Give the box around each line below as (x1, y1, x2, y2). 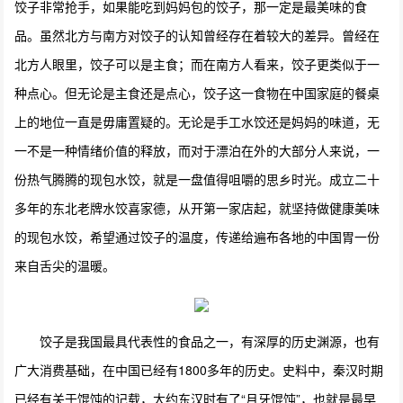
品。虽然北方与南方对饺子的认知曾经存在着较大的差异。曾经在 (14, 25, 381, 44)
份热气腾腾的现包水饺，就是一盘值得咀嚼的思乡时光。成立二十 (14, 169, 381, 188)
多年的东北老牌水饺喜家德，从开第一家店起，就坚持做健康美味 (14, 198, 381, 217)
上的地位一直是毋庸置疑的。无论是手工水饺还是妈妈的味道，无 (14, 112, 381, 130)
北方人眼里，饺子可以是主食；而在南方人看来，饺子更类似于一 (14, 54, 381, 73)
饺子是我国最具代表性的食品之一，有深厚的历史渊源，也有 (40, 331, 381, 350)
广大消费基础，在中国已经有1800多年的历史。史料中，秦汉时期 (14, 360, 384, 379)
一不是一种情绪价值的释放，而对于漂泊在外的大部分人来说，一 (14, 140, 381, 159)
